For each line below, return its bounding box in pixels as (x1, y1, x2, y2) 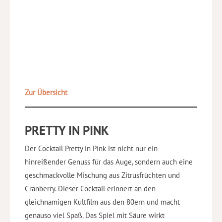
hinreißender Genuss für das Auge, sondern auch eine (25, 157, 193, 166)
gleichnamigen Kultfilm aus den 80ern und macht (25, 197, 180, 207)
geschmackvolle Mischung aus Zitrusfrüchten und (25, 170, 180, 180)
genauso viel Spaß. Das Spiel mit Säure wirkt (25, 210, 165, 220)
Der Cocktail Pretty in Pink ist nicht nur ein (25, 143, 158, 153)
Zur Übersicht (25, 88, 67, 98)
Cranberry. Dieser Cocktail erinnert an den (25, 183, 156, 193)
